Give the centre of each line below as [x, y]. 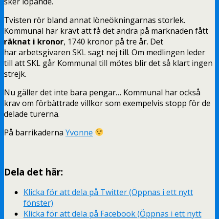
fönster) [38, 203]
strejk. [15, 74]
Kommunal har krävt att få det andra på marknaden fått [106, 31]
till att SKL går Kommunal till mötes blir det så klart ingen [108, 63]
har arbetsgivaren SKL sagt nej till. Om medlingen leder [105, 52]
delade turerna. [32, 114]
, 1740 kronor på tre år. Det [113, 41]
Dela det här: [33, 172]
